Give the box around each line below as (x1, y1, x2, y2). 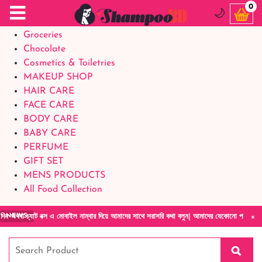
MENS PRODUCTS (23, 171, 105, 180)
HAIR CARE (23, 87, 74, 96)
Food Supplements (23, 2, 100, 12)
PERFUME (23, 143, 68, 152)
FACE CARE (23, 101, 74, 110)
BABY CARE (23, 129, 76, 138)
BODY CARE (23, 115, 78, 124)
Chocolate (23, 44, 65, 54)
